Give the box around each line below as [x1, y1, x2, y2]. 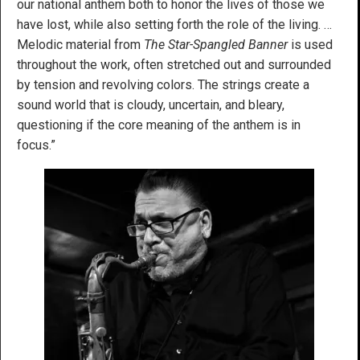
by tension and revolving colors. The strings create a [17, 76, 309, 92]
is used [288, 36, 333, 52]
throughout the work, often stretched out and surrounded [17, 56, 331, 72]
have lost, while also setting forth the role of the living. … [17, 16, 332, 32]
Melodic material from [17, 36, 144, 52]
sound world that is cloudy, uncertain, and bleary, [17, 96, 284, 112]
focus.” [17, 137, 55, 153]
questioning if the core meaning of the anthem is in [17, 117, 301, 133]
